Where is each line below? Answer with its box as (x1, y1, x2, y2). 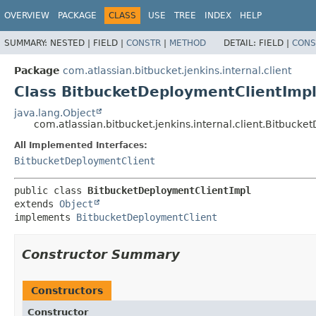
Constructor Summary (22, 246, 180, 262)
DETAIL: (224, 37, 259, 48)
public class (14, 184, 87, 196)
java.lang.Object (14, 107, 95, 119)
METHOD (169, 37, 206, 48)
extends (14, 197, 59, 209)
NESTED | (50, 37, 93, 48)
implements (14, 211, 76, 223)
